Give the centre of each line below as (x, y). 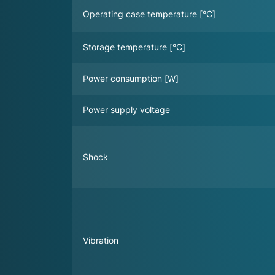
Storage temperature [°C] (134, 47)
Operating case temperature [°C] (149, 14)
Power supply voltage (126, 109)
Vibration (101, 240)
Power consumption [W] (131, 78)
